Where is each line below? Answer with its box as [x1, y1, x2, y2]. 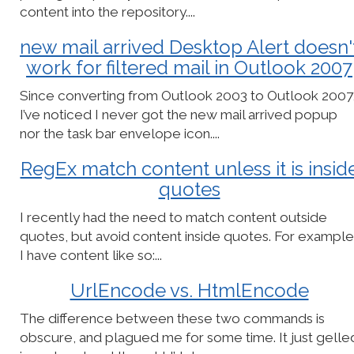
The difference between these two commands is [20, 311, 325, 326]
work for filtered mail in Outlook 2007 [26, 56, 352, 79]
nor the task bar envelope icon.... [20, 126, 220, 141]
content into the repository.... [20, 4, 195, 20]
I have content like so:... [20, 247, 162, 263]
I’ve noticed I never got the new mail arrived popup [20, 107, 337, 122]
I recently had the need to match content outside [20, 209, 327, 225]
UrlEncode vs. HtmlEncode [70, 279, 309, 302]
